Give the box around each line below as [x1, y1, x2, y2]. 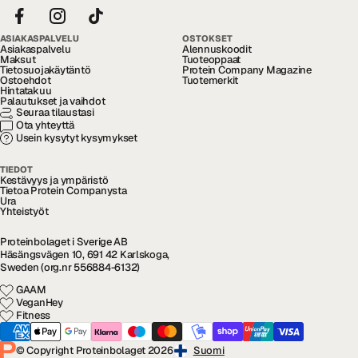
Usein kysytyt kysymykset [16, 131, 137, 145]
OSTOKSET [182, 32, 233, 44]
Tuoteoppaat [182, 52, 241, 66]
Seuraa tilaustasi [16, 105, 94, 120]
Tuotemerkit [182, 73, 239, 87]
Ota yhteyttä [16, 118, 75, 133]
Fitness [16, 308, 51, 323]
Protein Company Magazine [182, 62, 312, 77]
